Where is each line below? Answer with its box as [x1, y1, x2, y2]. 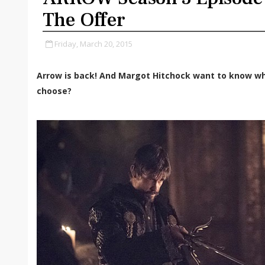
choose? [37, 85, 72, 96]
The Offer [43, 7, 125, 33]
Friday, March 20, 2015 [54, 38, 132, 49]
